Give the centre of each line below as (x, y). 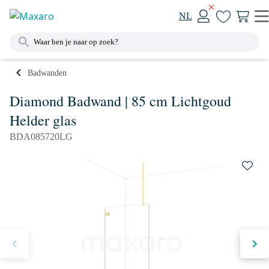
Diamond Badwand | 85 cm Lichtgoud (120, 101)
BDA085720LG (41, 137)
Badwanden (47, 73)
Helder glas (43, 120)
